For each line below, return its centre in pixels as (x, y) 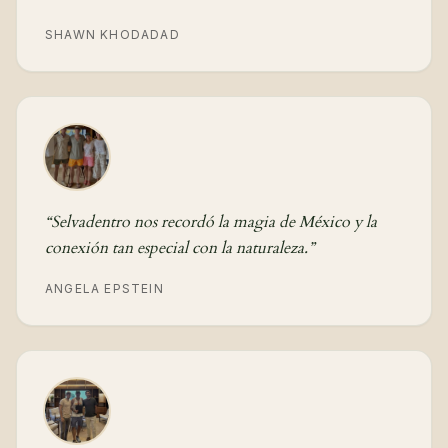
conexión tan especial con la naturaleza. (176, 248)
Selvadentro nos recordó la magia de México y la (214, 222)
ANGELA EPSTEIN (104, 289)
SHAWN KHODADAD (112, 35)
